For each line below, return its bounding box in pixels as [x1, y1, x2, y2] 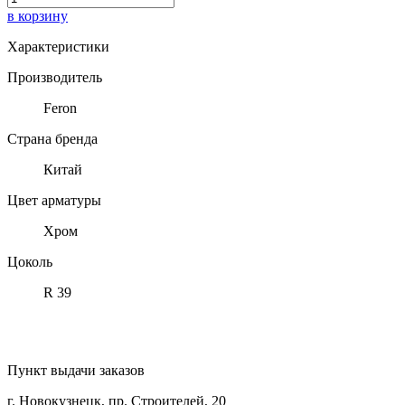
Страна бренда [7, 130, 98, 146]
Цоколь [7, 253, 52, 269]
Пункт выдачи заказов [7, 362, 145, 378]
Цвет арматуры [7, 192, 101, 208]
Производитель [7, 69, 102, 85]
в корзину [7, 7, 68, 24]
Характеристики [7, 38, 109, 54]
